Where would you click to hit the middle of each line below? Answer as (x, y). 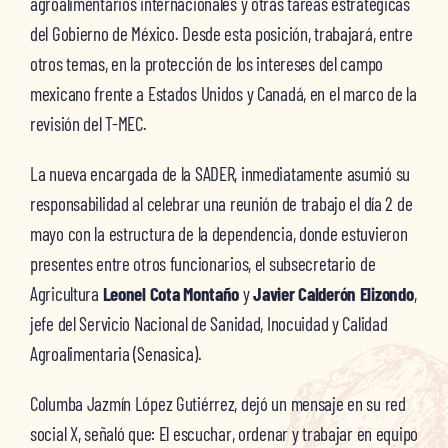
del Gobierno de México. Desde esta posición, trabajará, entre (221, 33)
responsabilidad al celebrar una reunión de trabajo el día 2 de (221, 203)
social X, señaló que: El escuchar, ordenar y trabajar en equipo (224, 433)
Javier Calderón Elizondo (333, 293)
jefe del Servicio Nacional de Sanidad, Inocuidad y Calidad (208, 323)
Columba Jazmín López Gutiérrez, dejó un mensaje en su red (217, 403)
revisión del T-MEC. (88, 123)
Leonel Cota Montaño (171, 293)
